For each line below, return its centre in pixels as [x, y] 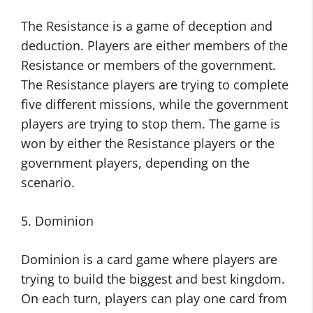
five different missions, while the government [154, 104]
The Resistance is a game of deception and [147, 26]
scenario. [48, 183]
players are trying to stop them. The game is [151, 124]
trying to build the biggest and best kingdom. [153, 279]
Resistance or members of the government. [148, 65]
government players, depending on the [135, 163]
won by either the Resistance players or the [148, 144]
